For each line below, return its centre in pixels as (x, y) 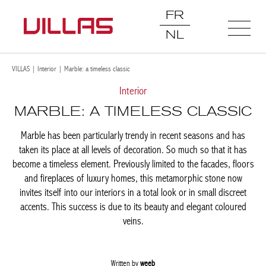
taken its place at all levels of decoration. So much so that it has (129, 167)
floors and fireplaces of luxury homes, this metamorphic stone (129, 195)
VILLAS (21, 69)
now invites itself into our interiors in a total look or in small (129, 209)
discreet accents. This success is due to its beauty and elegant (129, 224)
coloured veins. (129, 238)
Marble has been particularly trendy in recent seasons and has (129, 152)
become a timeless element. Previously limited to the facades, (129, 181)
